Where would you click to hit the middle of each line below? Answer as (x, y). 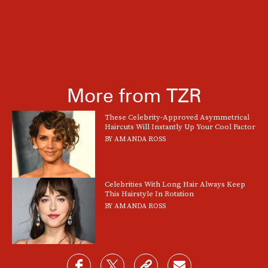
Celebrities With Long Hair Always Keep (175, 184)
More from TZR (134, 96)
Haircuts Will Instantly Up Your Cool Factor (180, 127)
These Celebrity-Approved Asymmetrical (177, 117)
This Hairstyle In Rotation (150, 193)
